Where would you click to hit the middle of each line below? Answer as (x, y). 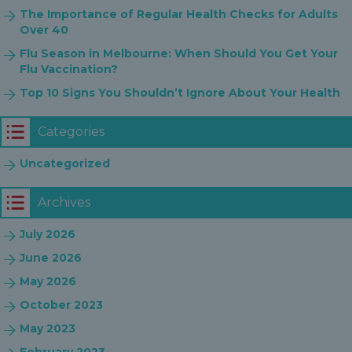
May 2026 (48, 281)
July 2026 (48, 234)
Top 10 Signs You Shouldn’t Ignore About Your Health (180, 93)
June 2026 (51, 258)
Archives (64, 202)
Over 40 (44, 30)
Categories (71, 132)
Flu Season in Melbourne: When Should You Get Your (179, 53)
